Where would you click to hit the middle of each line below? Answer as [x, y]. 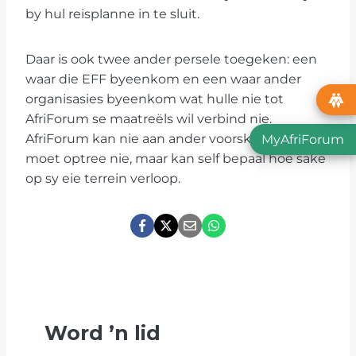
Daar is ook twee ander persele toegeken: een [171, 60]
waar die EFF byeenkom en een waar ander [163, 79]
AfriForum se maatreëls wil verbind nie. [149, 119]
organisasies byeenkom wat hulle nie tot [155, 99]
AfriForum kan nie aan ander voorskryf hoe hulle [178, 139]
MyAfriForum [303, 139]
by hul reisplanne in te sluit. [112, 14]
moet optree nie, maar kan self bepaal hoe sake [176, 159]
